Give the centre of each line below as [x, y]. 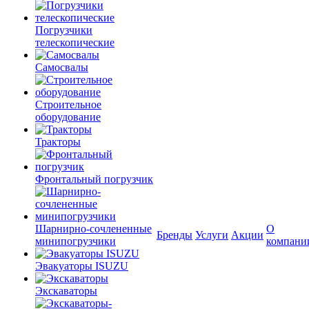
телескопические [75, 42]
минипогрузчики [76, 241]
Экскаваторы [66, 291]
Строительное [68, 104]
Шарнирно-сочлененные [93, 229]
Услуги [212, 235]
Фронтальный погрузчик [94, 179]
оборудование [68, 117]
